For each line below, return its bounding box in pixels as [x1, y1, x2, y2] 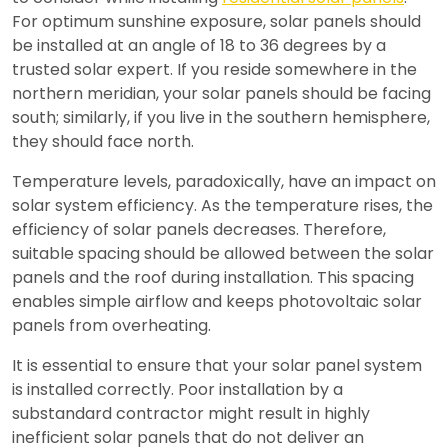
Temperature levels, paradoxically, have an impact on [12, 170, 436, 194]
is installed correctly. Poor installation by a [12, 378, 343, 402]
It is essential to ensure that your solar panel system [12, 354, 422, 378]
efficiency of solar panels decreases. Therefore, [12, 218, 386, 242]
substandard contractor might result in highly [12, 402, 370, 426]
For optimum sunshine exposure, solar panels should [12, 10, 421, 34]
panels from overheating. [12, 314, 211, 338]
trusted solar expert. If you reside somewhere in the [12, 58, 417, 82]
